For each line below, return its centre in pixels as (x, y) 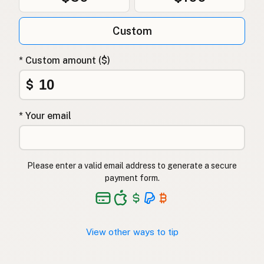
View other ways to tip (132, 232)
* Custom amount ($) (65, 61)
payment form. (132, 178)
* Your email (45, 116)
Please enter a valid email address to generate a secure (132, 166)
